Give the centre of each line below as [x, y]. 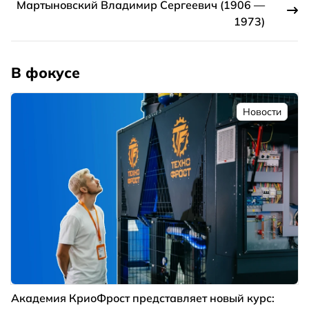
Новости [262, 111]
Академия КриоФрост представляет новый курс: [143, 298]
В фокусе [46, 72]
